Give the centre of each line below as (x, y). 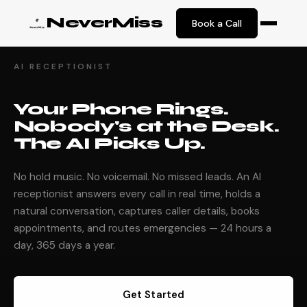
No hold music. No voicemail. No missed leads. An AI (137, 177)
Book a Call (217, 23)
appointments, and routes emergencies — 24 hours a (143, 228)
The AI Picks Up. (110, 144)
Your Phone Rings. (121, 109)
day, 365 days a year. (64, 245)
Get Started (153, 295)
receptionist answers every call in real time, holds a (137, 194)
